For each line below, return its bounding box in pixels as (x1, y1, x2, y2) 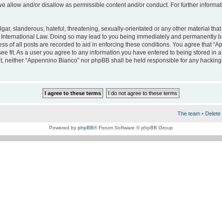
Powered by (49, 124, 78, 130)
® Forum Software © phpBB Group (94, 124, 173, 130)
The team (177, 110, 200, 116)
